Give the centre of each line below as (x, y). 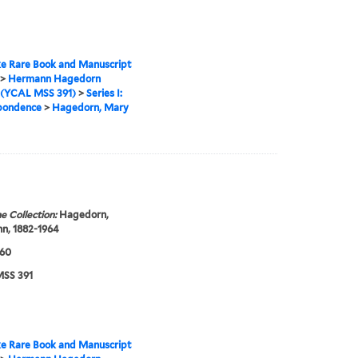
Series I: (104, 93)
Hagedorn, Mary (90, 108)
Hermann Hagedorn (54, 79)
